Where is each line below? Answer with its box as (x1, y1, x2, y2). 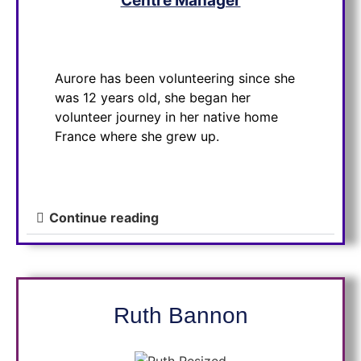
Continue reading (49, 210, 159, 226)
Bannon (168, 303, 248, 329)
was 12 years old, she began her (55, 89, 251, 106)
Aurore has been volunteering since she (55, 69, 295, 86)
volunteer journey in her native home (55, 108, 278, 125)
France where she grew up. (55, 127, 223, 144)
